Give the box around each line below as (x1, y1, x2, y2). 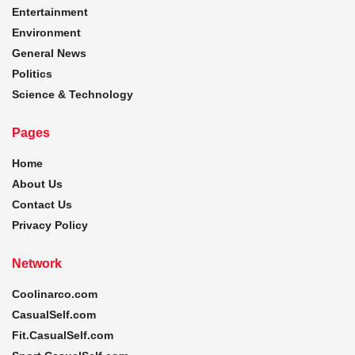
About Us (12, 177, 63, 190)
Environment (12, 25, 81, 39)
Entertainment (12, 5, 88, 18)
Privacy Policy (12, 218, 88, 231)
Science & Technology (12, 87, 133, 101)
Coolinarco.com (12, 287, 97, 300)
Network (12, 256, 62, 270)
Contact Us (12, 197, 72, 211)
